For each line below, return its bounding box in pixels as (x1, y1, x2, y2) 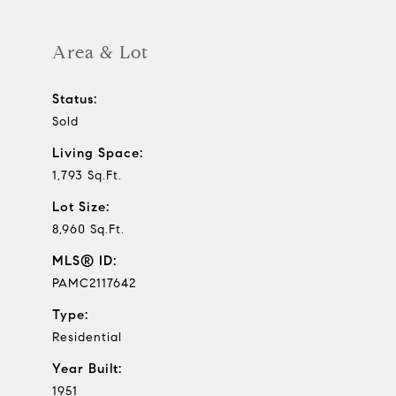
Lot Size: (52, 198, 110, 215)
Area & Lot (52, 41, 148, 64)
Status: (52, 90, 97, 107)
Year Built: (52, 360, 122, 377)
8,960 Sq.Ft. (52, 221, 125, 237)
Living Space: (52, 144, 143, 161)
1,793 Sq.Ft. (52, 167, 122, 183)
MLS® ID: (52, 252, 117, 269)
